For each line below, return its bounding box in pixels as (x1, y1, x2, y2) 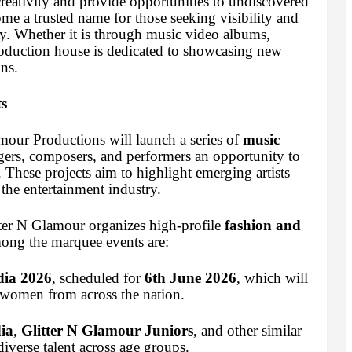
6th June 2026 (144, 269, 236, 287)
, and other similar (192, 322, 302, 339)
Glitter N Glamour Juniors (20, 322, 193, 339)
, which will (236, 269, 308, 287)
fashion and (224, 217, 301, 234)
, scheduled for (51, 269, 145, 287)
